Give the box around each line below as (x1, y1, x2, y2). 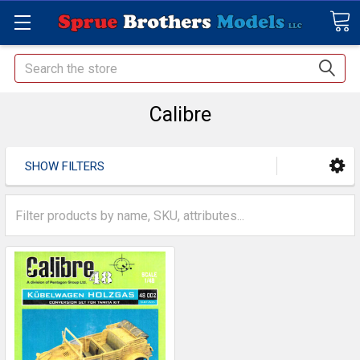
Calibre (149, 103, 211, 126)
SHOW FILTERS (25, 159, 104, 174)
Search (14, 55, 53, 71)
